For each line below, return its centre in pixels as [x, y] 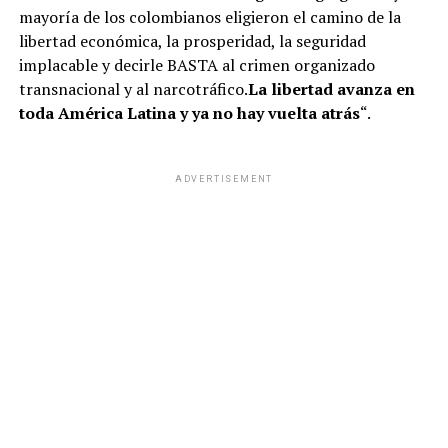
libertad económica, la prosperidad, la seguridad [192, 41]
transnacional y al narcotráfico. [133, 89]
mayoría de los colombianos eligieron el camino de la [209, 17]
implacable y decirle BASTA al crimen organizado [196, 65]
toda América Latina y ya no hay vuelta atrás [189, 113]
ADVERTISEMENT [224, 179]
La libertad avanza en [331, 89]
